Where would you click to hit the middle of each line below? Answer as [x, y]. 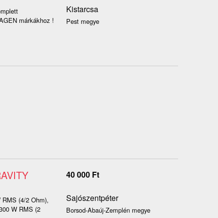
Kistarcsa [82, 9]
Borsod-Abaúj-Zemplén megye [108, 210]
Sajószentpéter [92, 198]
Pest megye [82, 21]
